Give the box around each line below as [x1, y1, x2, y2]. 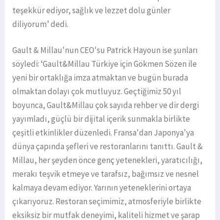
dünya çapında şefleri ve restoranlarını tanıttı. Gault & [12, 141, 203, 152]
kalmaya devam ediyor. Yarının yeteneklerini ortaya [12, 182, 191, 193]
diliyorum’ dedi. [12, 19, 70, 30]
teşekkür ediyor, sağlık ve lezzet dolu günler [12, 5, 170, 16]
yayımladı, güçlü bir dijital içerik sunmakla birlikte [12, 113, 190, 125]
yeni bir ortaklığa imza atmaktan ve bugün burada [12, 72, 188, 83]
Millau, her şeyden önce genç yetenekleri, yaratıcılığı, [12, 155, 202, 166]
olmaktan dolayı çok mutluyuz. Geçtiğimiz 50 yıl [12, 86, 181, 97]
